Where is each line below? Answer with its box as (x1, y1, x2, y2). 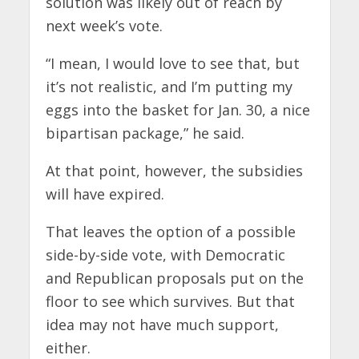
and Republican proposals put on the (45, 268, 304, 288)
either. (45, 337, 91, 357)
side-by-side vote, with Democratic (45, 244, 285, 264)
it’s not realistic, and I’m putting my (45, 77, 292, 97)
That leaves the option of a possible (45, 221, 296, 241)
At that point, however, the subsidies (45, 161, 303, 181)
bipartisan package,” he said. (45, 123, 244, 143)
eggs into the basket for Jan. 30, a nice (45, 100, 310, 120)
